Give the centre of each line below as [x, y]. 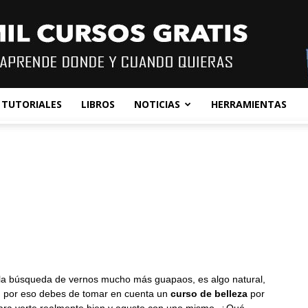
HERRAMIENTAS [249, 104]
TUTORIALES [32, 104]
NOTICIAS [157, 104]
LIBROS [98, 104]
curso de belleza [209, 294]
